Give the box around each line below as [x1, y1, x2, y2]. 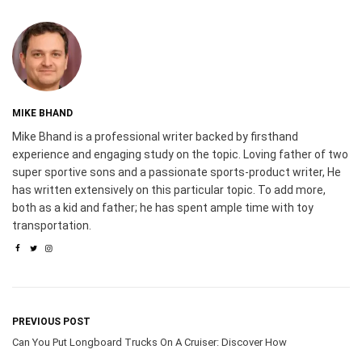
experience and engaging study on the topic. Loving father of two [12, 147, 348, 161]
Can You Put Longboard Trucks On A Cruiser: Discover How [12, 335, 287, 348]
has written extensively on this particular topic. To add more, [12, 183, 326, 196]
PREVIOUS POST [12, 315, 90, 327]
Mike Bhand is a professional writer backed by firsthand [12, 129, 298, 143]
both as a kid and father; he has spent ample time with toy [12, 200, 314, 214]
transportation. [12, 218, 91, 232]
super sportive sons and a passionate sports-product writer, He [12, 165, 341, 179]
